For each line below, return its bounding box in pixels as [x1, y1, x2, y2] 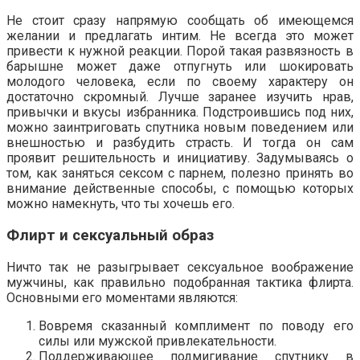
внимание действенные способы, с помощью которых [6, 181, 354, 197]
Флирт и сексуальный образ [6, 227, 214, 245]
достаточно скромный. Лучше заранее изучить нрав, [6, 89, 354, 105]
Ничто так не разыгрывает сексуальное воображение [6, 259, 354, 275]
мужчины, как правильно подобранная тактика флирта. [6, 274, 354, 290]
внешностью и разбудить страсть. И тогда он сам [6, 135, 354, 151]
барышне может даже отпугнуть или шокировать [6, 59, 354, 75]
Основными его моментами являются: [6, 289, 238, 305]
